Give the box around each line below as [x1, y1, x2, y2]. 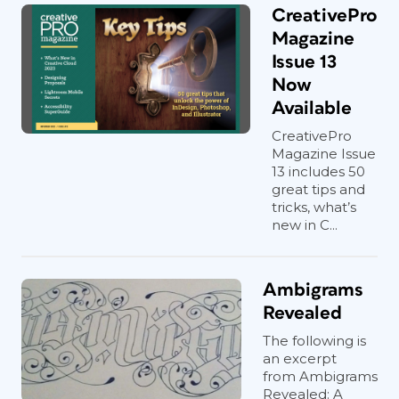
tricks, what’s [272, 199, 356, 216]
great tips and [272, 181, 365, 198]
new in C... [272, 216, 338, 233]
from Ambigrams [263, 368, 378, 385]
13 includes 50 [272, 163, 365, 180]
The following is [263, 332, 366, 349]
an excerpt [263, 350, 337, 367]
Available [272, 99, 352, 118]
